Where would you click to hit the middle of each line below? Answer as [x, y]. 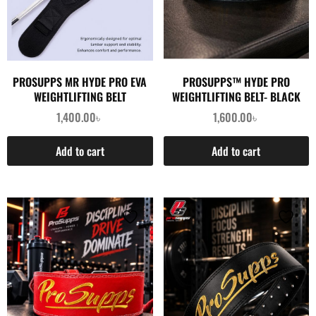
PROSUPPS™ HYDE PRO [236, 82]
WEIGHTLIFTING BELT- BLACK [236, 97]
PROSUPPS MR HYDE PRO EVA [80, 82]
